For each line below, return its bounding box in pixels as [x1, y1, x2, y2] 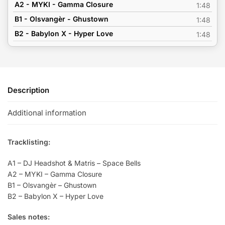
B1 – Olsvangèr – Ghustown [8, 180, 96, 189]
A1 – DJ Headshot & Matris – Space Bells [8, 158, 141, 167]
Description [8, 85, 49, 95]
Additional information [8, 108, 86, 118]
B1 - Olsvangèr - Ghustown [15, 14, 108, 23]
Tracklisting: [8, 138, 50, 147]
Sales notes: [8, 212, 50, 221]
